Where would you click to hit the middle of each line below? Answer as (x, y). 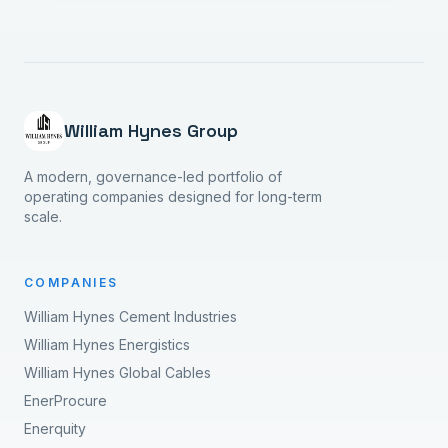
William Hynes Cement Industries (130, 316)
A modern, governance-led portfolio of (153, 176)
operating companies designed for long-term (173, 196)
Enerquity (55, 428)
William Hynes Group (151, 130)
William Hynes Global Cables (117, 372)
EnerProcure (65, 400)
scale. (43, 216)
